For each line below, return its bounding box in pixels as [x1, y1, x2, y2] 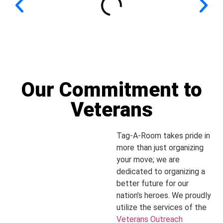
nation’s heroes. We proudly [116, 191, 211, 201]
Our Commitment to [21, 78, 202, 102]
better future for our [116, 179, 189, 189]
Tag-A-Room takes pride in [116, 131, 210, 141]
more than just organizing [116, 143, 204, 153]
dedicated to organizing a [116, 167, 205, 177]
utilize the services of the [116, 203, 207, 213]
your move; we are [116, 155, 180, 165]
